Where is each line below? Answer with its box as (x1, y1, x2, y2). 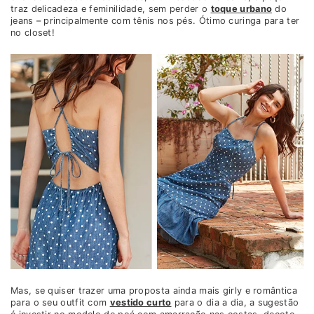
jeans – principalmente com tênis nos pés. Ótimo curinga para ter (11, 15, 300, 27)
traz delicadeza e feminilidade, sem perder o (11, 4, 211, 15)
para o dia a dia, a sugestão (171, 297, 299, 308)
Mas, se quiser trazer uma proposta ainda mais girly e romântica (11, 285, 297, 296)
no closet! (11, 27, 55, 39)
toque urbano (210, 4, 273, 15)
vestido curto (109, 297, 172, 308)
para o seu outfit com (11, 297, 110, 308)
